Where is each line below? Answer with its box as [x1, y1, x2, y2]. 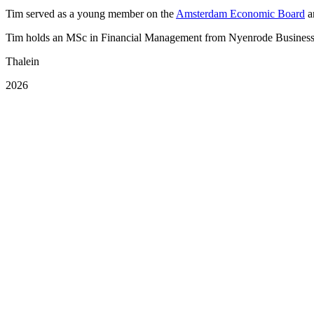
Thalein [6, 55, 39, 67]
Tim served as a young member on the [6, 7, 176, 20]
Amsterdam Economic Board [176, 7, 305, 20]
